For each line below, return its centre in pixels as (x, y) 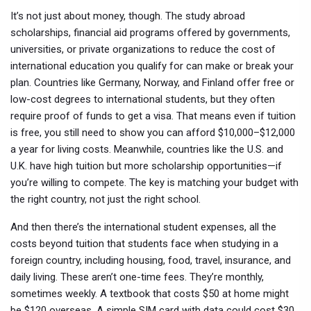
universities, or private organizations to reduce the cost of (143, 49)
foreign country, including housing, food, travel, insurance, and (151, 260)
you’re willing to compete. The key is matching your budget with (154, 183)
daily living (33, 277)
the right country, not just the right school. (106, 199)
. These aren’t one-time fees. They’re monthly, (160, 277)
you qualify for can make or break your (204, 66)
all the (263, 227)
